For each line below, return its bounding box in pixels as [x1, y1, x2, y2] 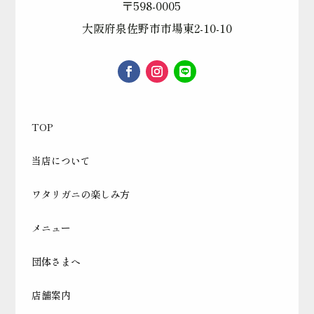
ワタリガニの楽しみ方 [31, 187, 130, 202]
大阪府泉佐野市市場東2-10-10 [82, 20, 232, 36]
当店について [31, 153, 90, 168]
